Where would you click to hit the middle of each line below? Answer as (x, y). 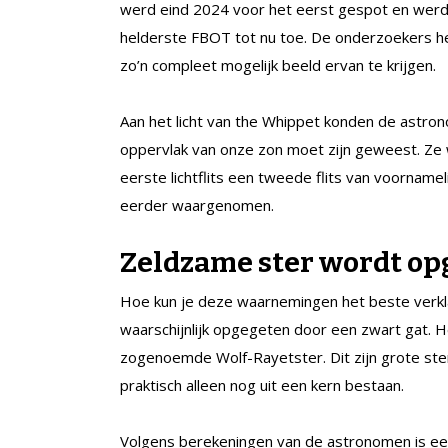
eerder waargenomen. (201, 204)
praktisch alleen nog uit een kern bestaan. (262, 384)
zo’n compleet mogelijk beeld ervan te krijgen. (278, 64)
